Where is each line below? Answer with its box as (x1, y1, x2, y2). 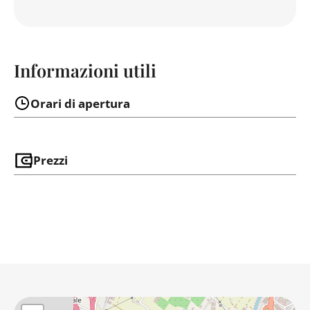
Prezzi (33, 152, 68, 169)
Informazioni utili (14, 58, 156, 82)
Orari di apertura (30, 95, 130, 112)
